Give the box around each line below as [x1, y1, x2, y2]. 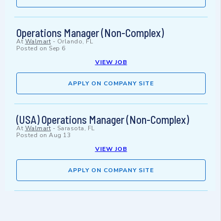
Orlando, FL [57, 37, 93, 46]
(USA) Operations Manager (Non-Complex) [16, 113, 189, 126]
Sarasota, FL [57, 124, 95, 133]
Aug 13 [49, 131, 71, 140]
